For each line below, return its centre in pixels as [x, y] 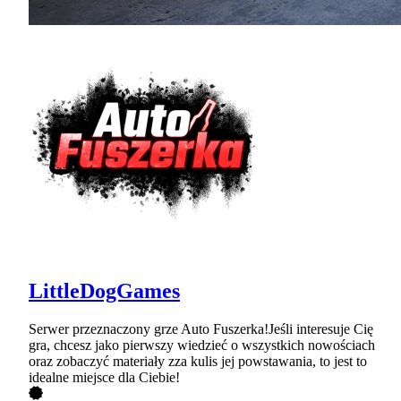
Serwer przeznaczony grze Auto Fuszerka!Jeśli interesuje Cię [201, 328]
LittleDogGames [104, 290]
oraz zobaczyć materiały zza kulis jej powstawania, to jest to [198, 361]
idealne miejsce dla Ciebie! [104, 377]
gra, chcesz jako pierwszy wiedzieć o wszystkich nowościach [202, 345]
